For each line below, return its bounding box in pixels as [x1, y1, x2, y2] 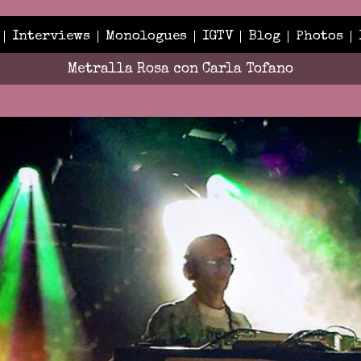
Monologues [105, 29, 187, 44]
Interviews [11, 29, 90, 44]
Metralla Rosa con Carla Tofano [68, 63, 293, 77]
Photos [295, 29, 343, 44]
